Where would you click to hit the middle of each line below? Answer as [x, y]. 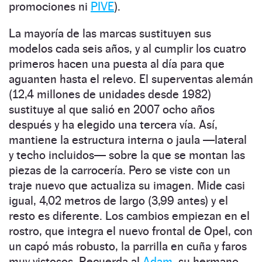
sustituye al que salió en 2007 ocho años [112, 109]
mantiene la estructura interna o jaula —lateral [128, 139]
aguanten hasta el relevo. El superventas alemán [131, 79]
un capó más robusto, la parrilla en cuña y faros [128, 246]
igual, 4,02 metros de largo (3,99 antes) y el [118, 200]
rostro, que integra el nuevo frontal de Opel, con [131, 231]
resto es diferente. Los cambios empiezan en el [129, 216]
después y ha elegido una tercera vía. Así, [113, 124]
